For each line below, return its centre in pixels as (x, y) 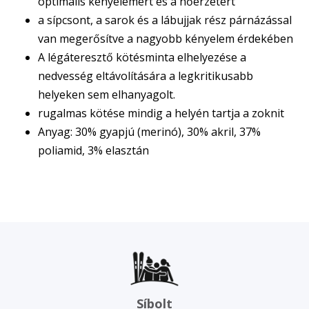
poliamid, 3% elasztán (93, 150)
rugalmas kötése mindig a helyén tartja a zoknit (161, 113)
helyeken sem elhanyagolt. (107, 94)
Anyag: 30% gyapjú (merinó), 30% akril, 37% (149, 132)
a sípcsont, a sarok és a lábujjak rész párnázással (165, 20)
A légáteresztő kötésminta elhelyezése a (142, 57)
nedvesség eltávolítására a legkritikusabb (146, 76)
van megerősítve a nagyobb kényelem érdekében (166, 39)
